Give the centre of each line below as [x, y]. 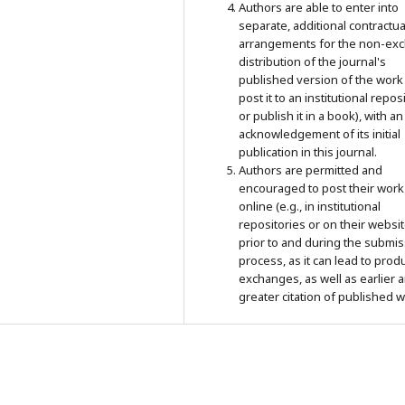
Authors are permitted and [311, 170]
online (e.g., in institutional [310, 206]
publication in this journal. [308, 151]
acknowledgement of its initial [320, 133]
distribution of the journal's [312, 61]
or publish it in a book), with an [321, 115]
